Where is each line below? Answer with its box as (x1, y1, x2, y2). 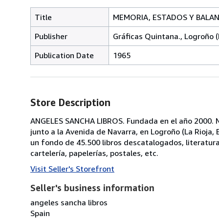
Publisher (35, 31, 67, 41)
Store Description (30, 96, 110, 108)
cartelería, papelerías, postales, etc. (30, 148, 158, 158)
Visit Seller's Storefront (30, 163, 114, 174)
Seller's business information (30, 182, 154, 193)
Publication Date (35, 50, 94, 60)
